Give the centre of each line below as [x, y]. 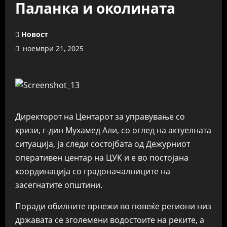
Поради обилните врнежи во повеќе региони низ [113, 206]
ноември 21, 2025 [52, 48]
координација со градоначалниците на [93, 171]
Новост [35, 34]
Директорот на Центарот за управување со [100, 117]
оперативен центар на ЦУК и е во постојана [102, 158]
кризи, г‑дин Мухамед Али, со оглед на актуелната [113, 130]
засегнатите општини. [59, 185]
